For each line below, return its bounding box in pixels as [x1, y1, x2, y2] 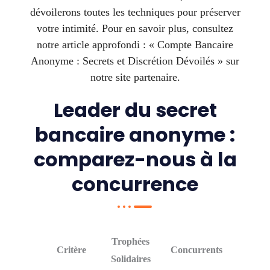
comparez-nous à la [33, 146, 237, 174]
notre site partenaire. [90, 71, 180, 84]
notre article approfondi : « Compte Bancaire [37, 39, 233, 51]
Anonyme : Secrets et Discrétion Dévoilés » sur [31, 55, 239, 67]
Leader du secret [53, 96, 217, 124]
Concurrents [171, 245, 222, 256]
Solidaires [110, 254, 151, 265]
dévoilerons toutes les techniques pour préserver [30, 6, 240, 19]
